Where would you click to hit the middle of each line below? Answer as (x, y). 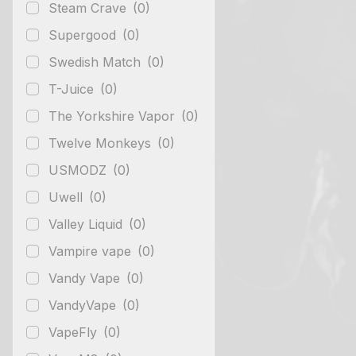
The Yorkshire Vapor (114, 116)
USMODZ (79, 170)
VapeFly (75, 332)
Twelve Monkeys (102, 143)
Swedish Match (97, 62)
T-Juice (73, 89)
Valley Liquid (87, 224)
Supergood (84, 35)
